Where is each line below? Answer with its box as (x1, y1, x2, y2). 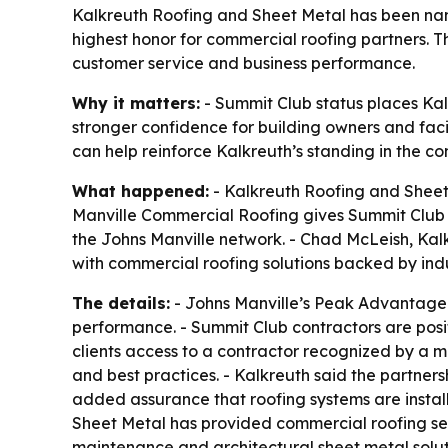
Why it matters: (72, 93, 200, 114)
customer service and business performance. (72, 53, 415, 74)
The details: (72, 293, 170, 314)
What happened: (72, 181, 209, 202)
